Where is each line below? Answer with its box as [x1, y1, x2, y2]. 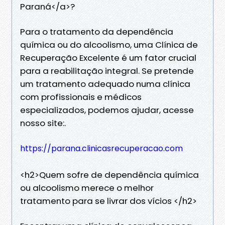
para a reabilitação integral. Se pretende [20, 64, 194, 77]
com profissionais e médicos [20, 90, 142, 103]
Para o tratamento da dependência [20, 25, 173, 38]
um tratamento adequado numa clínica [20, 77, 190, 90]
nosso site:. [20, 117, 66, 129]
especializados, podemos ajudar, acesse [20, 103, 194, 116]
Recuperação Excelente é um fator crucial [20, 51, 196, 64]
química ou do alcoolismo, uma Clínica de [20, 38, 198, 51]
